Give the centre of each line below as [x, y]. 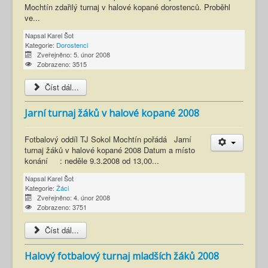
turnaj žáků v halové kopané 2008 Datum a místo [110, 150]
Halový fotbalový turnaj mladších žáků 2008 [122, 256]
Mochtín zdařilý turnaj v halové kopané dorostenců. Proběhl [127, 7]
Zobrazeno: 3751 [62, 207]
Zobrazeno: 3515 [62, 64]
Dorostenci [72, 45]
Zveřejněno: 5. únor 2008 [73, 55]
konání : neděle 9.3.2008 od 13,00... [92, 161]
